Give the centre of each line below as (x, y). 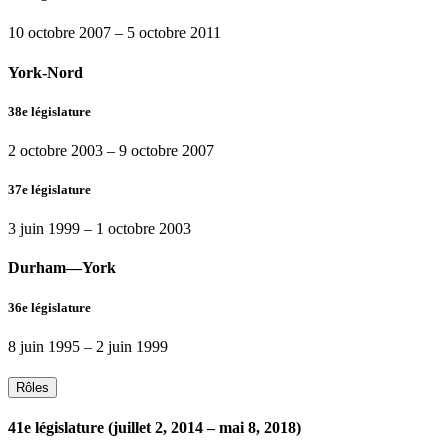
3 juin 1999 (44, 229)
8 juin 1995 (44, 346)
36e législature (49, 307)
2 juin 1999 (132, 346)
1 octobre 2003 (143, 229)
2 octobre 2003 (55, 150)
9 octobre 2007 (166, 150)
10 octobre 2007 (59, 33)
